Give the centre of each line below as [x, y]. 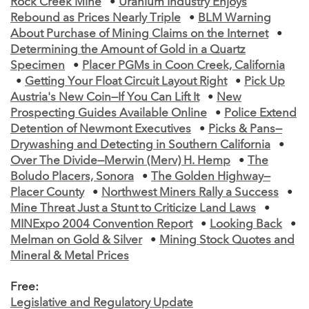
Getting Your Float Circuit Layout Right [126, 81]
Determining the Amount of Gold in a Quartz [128, 50]
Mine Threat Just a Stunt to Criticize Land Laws [133, 208]
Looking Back [246, 224]
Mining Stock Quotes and [227, 240]
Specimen [38, 66]
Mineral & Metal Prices [70, 256]
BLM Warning [235, 18]
